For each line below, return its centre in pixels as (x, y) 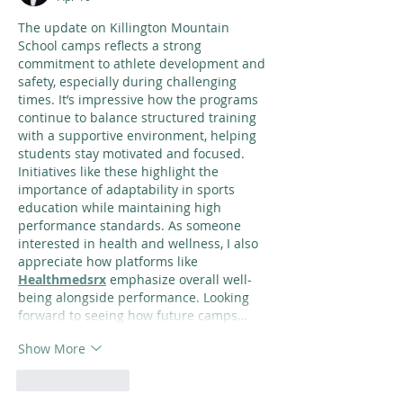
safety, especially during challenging (129, 81)
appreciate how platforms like (110, 261)
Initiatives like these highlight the (120, 171)
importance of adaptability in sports (128, 189)
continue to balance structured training (139, 117)
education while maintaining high (121, 207)
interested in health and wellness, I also (140, 243)
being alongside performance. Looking (135, 297)
